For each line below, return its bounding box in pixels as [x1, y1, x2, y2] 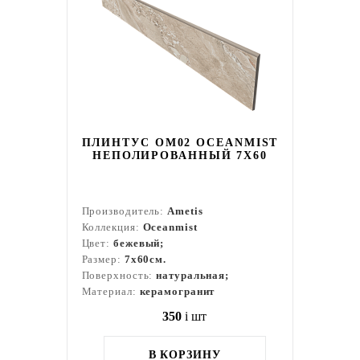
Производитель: [81, 205, 168, 217]
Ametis [167, 205, 203, 217]
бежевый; [113, 237, 165, 249]
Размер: [81, 253, 125, 265]
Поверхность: [81, 269, 157, 281]
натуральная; [156, 269, 230, 281]
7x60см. [124, 253, 167, 265]
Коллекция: [81, 221, 143, 233]
